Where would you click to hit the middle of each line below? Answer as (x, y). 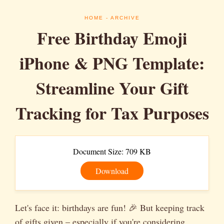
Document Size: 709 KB (112, 151)
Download (112, 171)
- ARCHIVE (121, 18)
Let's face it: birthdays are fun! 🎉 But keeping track (110, 207)
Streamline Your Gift (112, 88)
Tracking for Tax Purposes (112, 113)
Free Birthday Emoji (112, 38)
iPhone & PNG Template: (112, 63)
